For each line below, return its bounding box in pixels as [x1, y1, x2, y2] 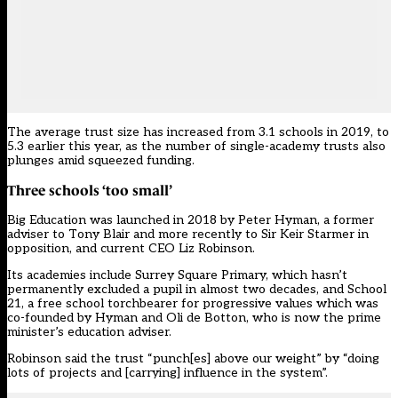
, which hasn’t [266, 267, 347, 283]
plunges [7, 153, 58, 169]
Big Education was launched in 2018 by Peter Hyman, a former [7, 212, 374, 228]
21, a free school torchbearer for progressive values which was [7, 296, 378, 312]
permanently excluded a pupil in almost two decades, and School [7, 282, 386, 298]
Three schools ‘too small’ [7, 182, 172, 199]
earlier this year [28, 139, 119, 155]
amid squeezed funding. [58, 153, 195, 169]
